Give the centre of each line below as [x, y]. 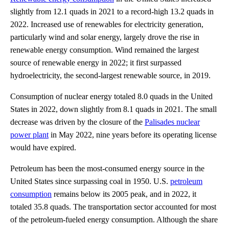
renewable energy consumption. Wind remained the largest [105, 50]
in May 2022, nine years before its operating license [133, 134]
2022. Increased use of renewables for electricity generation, [107, 24]
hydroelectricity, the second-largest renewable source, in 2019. [110, 75]
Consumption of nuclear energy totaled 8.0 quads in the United [111, 96]
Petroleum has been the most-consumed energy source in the [107, 168]
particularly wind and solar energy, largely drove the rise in [105, 37]
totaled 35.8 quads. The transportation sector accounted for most [113, 207]
